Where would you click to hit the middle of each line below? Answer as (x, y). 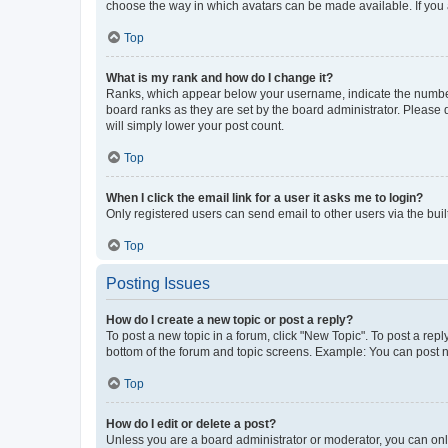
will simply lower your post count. (195, 126)
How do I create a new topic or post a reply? (229, 320)
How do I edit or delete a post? (191, 424)
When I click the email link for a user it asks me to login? (264, 198)
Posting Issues (158, 283)
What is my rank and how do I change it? (219, 78)
